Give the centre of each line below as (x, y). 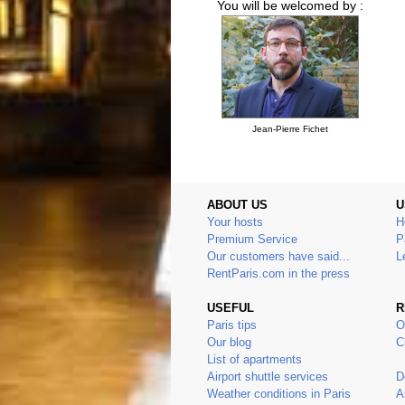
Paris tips (232, 325)
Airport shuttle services (268, 377)
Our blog (229, 343)
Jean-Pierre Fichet (290, 129)
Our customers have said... (278, 257)
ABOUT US (237, 205)
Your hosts (235, 222)
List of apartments (254, 360)
